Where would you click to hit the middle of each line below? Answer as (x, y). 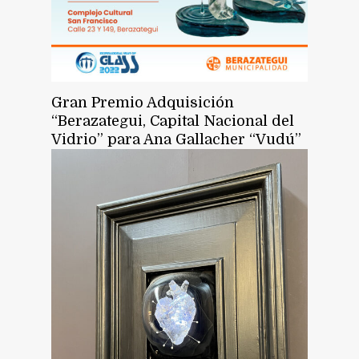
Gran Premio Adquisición (143, 103)
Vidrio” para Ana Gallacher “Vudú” (177, 140)
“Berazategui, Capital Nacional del (173, 121)
